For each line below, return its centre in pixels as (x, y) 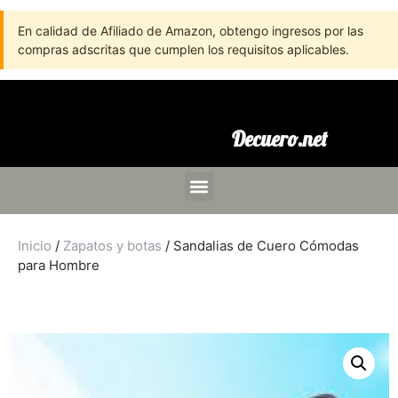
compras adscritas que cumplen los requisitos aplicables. (183, 49)
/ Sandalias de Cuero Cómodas (260, 246)
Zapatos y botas (112, 246)
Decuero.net (279, 139)
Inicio (35, 246)
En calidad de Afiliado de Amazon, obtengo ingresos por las (191, 31)
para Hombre (59, 265)
